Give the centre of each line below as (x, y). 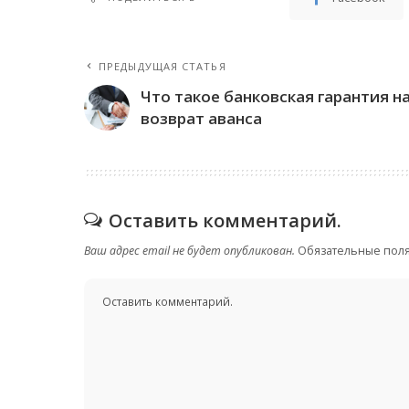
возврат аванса (201, 118)
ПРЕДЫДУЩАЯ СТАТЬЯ (163, 66)
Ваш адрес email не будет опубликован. (189, 250)
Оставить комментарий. (225, 220)
